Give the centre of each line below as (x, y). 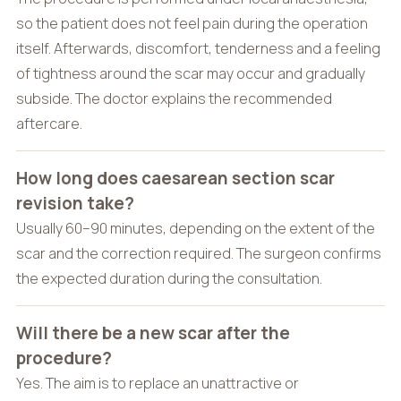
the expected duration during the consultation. (169, 278)
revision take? (75, 203)
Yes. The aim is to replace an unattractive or (157, 383)
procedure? (64, 358)
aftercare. (49, 123)
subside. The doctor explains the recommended (174, 98)
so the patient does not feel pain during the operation (192, 23)
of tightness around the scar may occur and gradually (190, 73)
